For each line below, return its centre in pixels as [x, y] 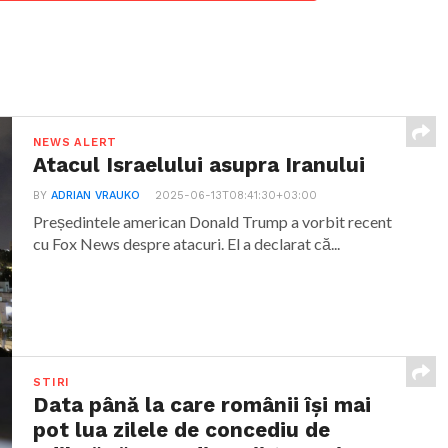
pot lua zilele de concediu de [182, 430]
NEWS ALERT [75, 142]
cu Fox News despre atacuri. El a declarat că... [187, 243]
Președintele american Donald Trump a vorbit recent [213, 221]
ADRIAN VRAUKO [96, 195]
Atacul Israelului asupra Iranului [199, 165]
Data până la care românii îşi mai [202, 405]
